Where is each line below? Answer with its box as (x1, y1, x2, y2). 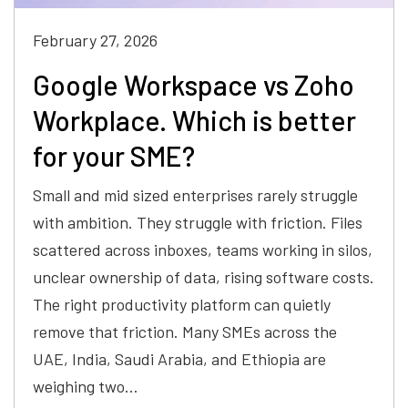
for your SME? (33, 139, 195, 173)
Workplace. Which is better (33, 104, 356, 138)
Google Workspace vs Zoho (33, 68, 354, 102)
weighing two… (33, 376, 138, 397)
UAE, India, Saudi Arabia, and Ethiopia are (33, 349, 326, 370)
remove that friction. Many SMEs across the (33, 321, 337, 342)
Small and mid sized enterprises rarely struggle (33, 185, 358, 206)
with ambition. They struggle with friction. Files (33, 212, 362, 233)
